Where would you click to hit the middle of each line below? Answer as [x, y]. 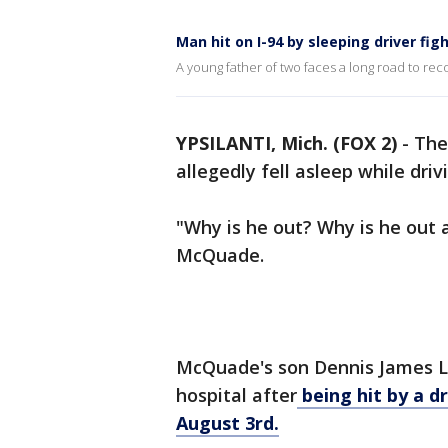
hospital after [236, 395]
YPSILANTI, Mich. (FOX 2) [286, 143]
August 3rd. [227, 423]
